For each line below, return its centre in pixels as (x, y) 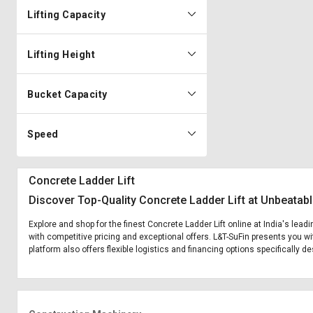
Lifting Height (61, 54)
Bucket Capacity (67, 94)
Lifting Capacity (66, 15)
